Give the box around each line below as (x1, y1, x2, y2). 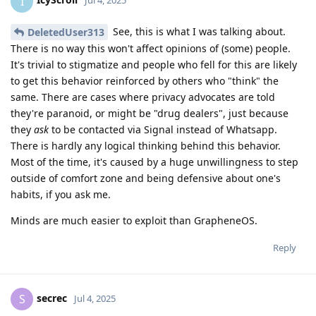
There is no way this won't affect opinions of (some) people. (11, 42, 291, 56)
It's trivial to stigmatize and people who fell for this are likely (11, 58, 297, 72)
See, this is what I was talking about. (110, 24, 286, 38)
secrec (37, 291, 67, 305)
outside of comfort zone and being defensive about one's (11, 171, 281, 186)
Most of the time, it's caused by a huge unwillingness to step (11, 155, 298, 169)
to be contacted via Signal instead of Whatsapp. (49, 123, 277, 137)
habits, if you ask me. (11, 188, 111, 202)
